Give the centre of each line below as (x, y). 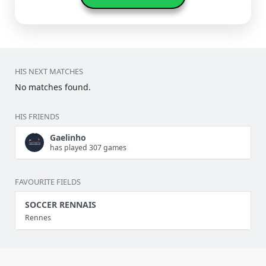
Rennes (38, 217)
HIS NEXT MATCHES (49, 72)
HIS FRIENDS (37, 117)
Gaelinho (68, 137)
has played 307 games (88, 147)
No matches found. (53, 87)
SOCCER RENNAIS (61, 204)
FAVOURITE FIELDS (48, 182)
